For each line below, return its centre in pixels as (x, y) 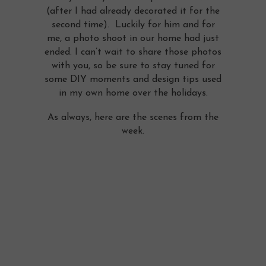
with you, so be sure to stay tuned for (133, 66)
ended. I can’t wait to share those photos (133, 52)
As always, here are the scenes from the (133, 117)
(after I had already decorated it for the (133, 11)
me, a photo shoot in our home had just (133, 38)
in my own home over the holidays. (133, 93)
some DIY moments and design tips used (133, 79)
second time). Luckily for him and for (133, 25)
